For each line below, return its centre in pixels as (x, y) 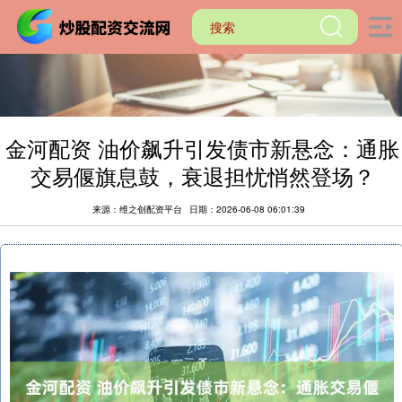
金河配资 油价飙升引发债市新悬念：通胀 (203, 148)
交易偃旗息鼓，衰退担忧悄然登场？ (202, 176)
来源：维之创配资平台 (139, 209)
